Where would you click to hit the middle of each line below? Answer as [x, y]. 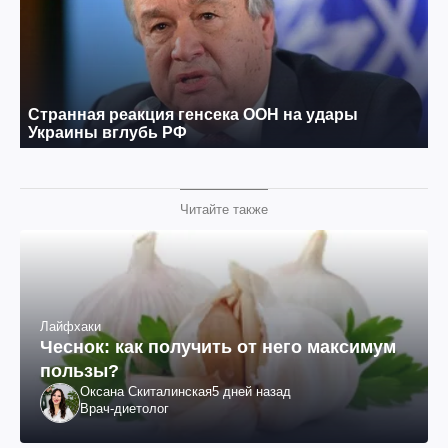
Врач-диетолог [124, 408]
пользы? [79, 371]
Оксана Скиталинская [146, 391]
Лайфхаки [70, 326]
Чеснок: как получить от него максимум [218, 347]
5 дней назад [251, 391]
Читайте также [224, 209]
